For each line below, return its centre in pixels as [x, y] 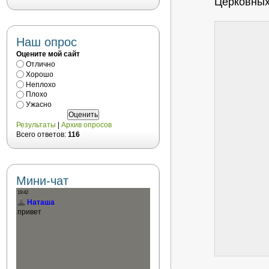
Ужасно [39, 105]
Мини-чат [42, 181]
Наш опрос [47, 42]
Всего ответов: [42, 135]
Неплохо [41, 84]
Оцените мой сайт [48, 54]
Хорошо [40, 74]
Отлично [41, 64]
